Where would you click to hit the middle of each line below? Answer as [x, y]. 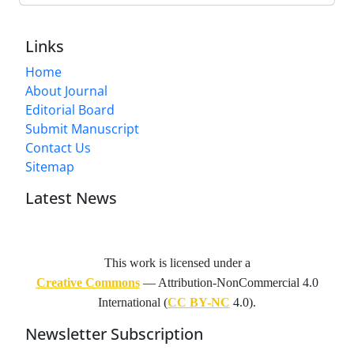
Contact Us [58, 147]
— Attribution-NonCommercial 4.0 [229, 282]
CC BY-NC [199, 302]
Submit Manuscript [82, 128]
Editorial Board [70, 109]
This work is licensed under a [177, 262]
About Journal [66, 90]
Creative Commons [88, 282]
